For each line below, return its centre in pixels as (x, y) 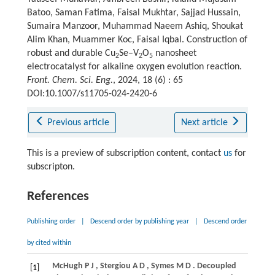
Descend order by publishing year (139, 222)
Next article (205, 123)
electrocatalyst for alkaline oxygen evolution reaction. (134, 67)
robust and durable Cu (71, 53)
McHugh (67, 266)
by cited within (49, 243)
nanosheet (174, 53)
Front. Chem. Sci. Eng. (70, 80)
